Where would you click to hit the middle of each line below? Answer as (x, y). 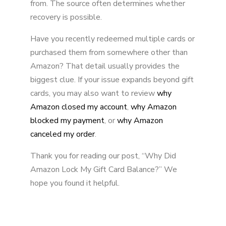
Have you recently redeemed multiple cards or (112, 39)
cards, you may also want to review (94, 93)
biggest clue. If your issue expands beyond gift (112, 79)
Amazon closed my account (79, 107)
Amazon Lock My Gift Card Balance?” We (104, 169)
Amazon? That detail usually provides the (105, 66)
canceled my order (63, 134)
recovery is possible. (66, 17)
